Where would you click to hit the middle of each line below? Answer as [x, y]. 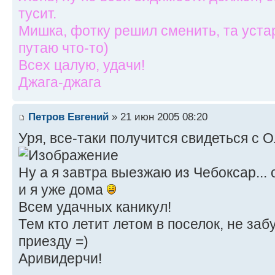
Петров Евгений [68, 117]
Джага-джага [60, 82]
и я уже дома [63, 190]
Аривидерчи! [60, 259]
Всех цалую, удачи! [82, 65]
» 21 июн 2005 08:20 [158, 117]
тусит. [37, 13]
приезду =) [53, 242]
